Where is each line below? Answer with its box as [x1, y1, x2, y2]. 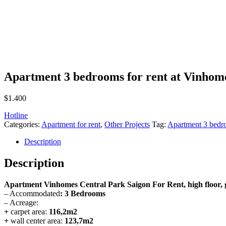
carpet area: [9, 207, 49, 216]
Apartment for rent [41, 120, 100, 129]
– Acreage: [4, 198, 38, 207]
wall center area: [9, 216, 65, 225]
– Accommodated [4, 189, 60, 198]
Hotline [4, 110, 28, 120]
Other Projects [104, 120, 150, 129]
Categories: [4, 120, 41, 129]
